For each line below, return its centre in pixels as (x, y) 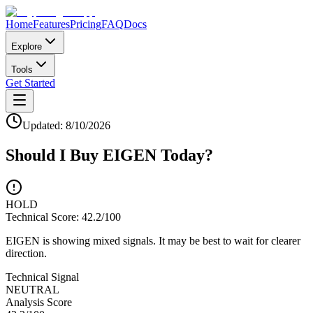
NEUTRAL (32, 289)
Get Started (30, 83)
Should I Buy (52, 155)
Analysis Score (39, 302)
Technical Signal (42, 277)
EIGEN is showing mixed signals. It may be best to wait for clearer (153, 240)
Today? (185, 155)
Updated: (44, 125)
